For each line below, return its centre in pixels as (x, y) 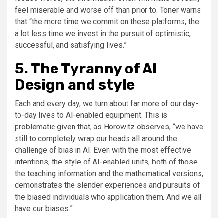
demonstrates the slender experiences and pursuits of (107, 185)
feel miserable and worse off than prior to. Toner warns (108, 10)
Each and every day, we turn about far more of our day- (106, 104)
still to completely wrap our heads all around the (96, 139)
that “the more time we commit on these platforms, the (107, 22)
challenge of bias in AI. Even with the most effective (103, 150)
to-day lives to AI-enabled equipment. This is (91, 115)
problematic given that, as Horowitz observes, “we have (109, 127)
